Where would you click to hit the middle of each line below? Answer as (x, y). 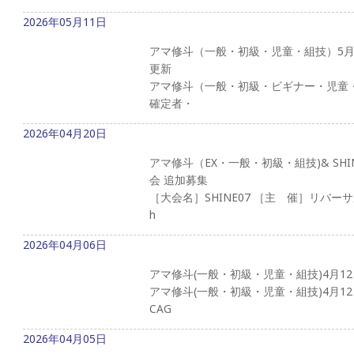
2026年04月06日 (65, 244)
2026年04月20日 (65, 133)
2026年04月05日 (65, 338)
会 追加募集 (179, 179)
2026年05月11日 (65, 21)
